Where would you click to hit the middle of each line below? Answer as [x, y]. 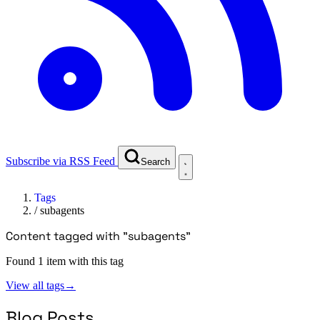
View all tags [35, 285]
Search [155, 161]
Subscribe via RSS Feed [60, 161]
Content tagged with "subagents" [98, 236]
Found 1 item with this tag [65, 261]
